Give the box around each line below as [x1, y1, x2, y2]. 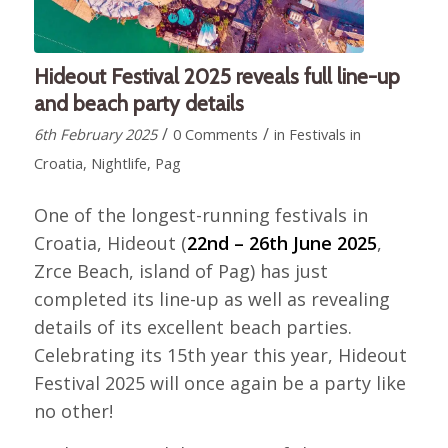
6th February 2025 [33, 123, 157, 144]
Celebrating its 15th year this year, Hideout [33, 343, 407, 368]
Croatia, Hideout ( [33, 231, 187, 256]
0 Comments [172, 123, 258, 144]
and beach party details [33, 90, 244, 116]
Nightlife [90, 152, 147, 173]
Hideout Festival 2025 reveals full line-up [33, 63, 400, 89]
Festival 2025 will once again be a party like [33, 371, 406, 396]
